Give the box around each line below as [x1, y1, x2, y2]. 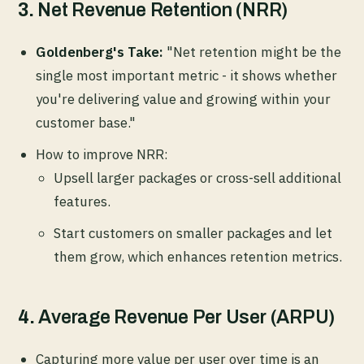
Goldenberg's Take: [36, 43, 163, 62]
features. [54, 193, 110, 211]
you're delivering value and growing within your [36, 90, 331, 109]
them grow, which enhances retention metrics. [54, 248, 342, 266]
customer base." [36, 114, 136, 132]
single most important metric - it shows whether [36, 67, 337, 85]
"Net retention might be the [163, 43, 341, 62]
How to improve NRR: [36, 145, 168, 164]
